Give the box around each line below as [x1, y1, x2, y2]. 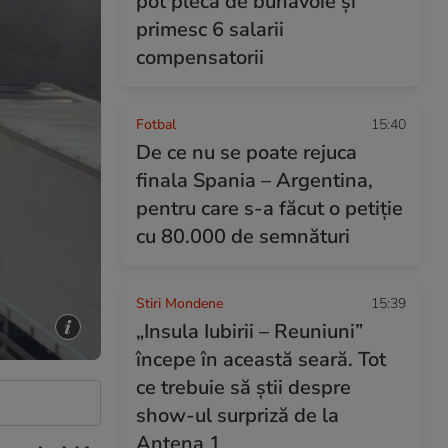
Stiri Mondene [136, 294, 223, 313]
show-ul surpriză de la [136, 402, 339, 429]
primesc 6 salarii [136, 16, 284, 43]
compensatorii [136, 44, 264, 71]
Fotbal [136, 115, 176, 134]
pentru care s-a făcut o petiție [136, 195, 403, 222]
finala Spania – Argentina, [136, 167, 373, 194]
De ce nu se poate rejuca [136, 139, 357, 166]
